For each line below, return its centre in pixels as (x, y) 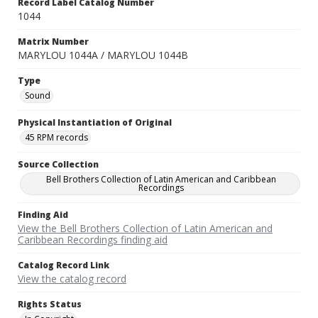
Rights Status (50, 305)
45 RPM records (56, 138)
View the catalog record (72, 279)
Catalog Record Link (64, 265)
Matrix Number (53, 42)
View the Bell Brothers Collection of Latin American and (145, 229)
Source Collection (58, 165)
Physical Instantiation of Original (95, 123)
